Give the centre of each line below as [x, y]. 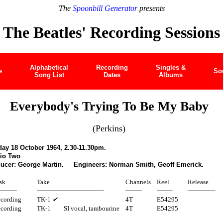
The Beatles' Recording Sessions [111, 33]
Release [198, 182]
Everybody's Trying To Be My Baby [109, 106]
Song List [49, 75]
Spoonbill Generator [105, 8]
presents [151, 8]
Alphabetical [49, 67]
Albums [171, 75]
